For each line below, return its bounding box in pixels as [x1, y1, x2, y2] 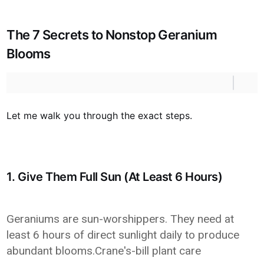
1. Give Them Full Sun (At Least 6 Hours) [6, 170, 223, 184]
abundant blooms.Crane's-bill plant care [6, 244, 202, 258]
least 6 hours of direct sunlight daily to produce [6, 228, 240, 242]
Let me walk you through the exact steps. [6, 110, 193, 121]
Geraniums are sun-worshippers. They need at [6, 212, 235, 226]
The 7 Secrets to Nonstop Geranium [6, 27, 217, 42]
